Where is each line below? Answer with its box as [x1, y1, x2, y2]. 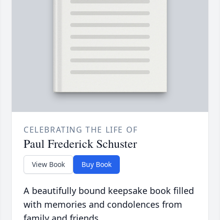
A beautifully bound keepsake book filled [24, 185, 194, 197]
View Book [32, 160, 65, 169]
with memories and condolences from [24, 198, 182, 211]
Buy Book [82, 160, 111, 169]
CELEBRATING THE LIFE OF [24, 124, 138, 136]
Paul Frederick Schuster [24, 136, 137, 152]
